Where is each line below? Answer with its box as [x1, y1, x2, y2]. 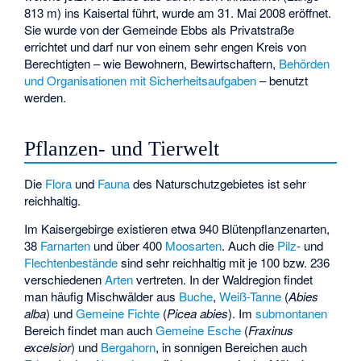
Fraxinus [248, 321, 294, 338]
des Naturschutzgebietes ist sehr [130, 175, 307, 193]
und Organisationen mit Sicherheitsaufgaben [24, 71, 257, 89]
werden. [24, 88, 67, 106]
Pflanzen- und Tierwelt [24, 137, 220, 161]
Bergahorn [101, 338, 156, 355]
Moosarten [165, 236, 222, 254]
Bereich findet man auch [24, 321, 156, 338]
